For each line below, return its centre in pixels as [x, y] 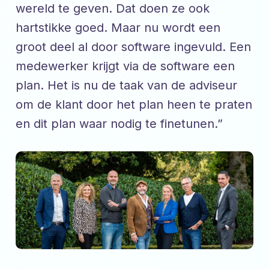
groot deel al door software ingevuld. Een [133, 47]
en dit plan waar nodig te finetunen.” [119, 123]
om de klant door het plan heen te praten [134, 104]
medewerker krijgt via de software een [125, 66]
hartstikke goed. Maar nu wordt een [118, 27]
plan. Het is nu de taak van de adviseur [126, 85]
